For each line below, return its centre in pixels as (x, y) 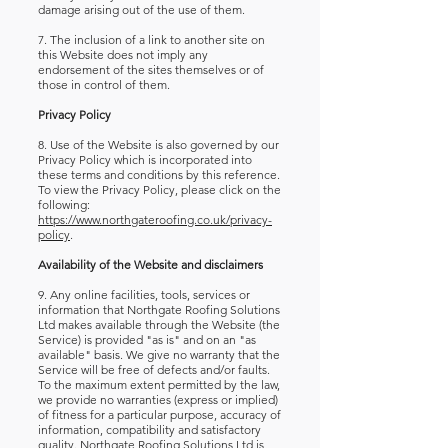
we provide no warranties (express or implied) (158, 399)
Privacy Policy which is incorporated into (145, 159)
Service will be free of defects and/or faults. (154, 369)
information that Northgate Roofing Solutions (159, 309)
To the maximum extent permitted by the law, (159, 384)
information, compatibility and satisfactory (149, 429)
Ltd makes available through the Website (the (159, 324)
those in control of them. (104, 84)
